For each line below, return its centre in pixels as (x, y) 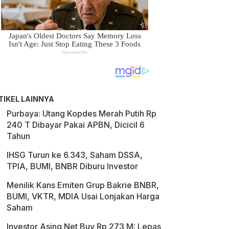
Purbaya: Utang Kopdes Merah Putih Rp (82, 113)
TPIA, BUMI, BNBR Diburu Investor (72, 166)
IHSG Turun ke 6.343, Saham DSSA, (75, 155)
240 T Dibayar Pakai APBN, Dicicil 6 (76, 125)
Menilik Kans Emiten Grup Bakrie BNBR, (83, 185)
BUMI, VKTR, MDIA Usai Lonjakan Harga (83, 196)
